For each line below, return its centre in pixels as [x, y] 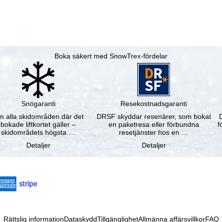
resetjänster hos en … [154, 133]
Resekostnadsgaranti [154, 104]
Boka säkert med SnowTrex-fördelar [111, 56]
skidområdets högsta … [38, 133]
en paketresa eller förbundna [154, 125]
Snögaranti [38, 104]
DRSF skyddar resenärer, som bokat [154, 117]
